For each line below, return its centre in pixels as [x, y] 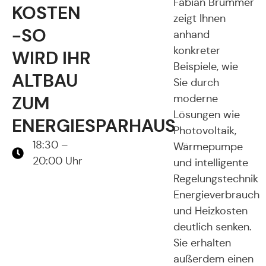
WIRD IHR [51, 58]
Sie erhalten [202, 243]
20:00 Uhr [58, 161]
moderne [196, 99]
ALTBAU [45, 80]
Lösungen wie [207, 115]
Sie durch [196, 83]
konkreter [197, 50]
